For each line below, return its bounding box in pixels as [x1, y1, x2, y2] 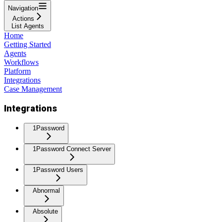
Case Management [4, 84, 62, 93]
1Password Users [33, 166, 83, 174]
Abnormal [33, 187, 60, 195]
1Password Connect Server [33, 145, 111, 153]
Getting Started [4, 40, 51, 49]
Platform [4, 66, 31, 75]
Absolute [33, 208, 58, 216]
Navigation [8, 4, 38, 12]
